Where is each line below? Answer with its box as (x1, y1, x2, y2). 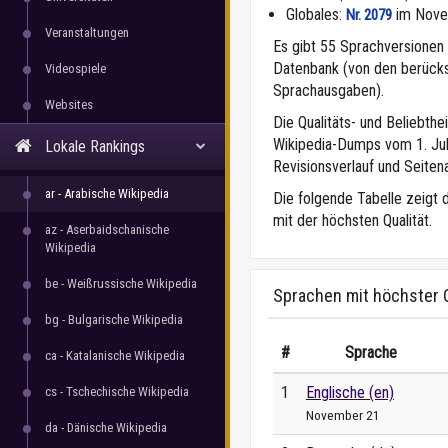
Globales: (286, 5, 346, 24)
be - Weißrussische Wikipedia (45, 276, 197, 291)
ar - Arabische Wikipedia (45, 186, 169, 201)
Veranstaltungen (45, 25, 129, 40)
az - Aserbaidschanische (45, 222, 169, 237)
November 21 (306, 407, 380, 423)
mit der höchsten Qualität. (273, 211, 432, 230)
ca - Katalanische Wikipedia (45, 348, 185, 363)
